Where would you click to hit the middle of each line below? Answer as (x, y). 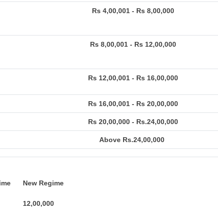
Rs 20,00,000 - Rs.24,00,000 (133, 122)
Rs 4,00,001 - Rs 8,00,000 (133, 11)
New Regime (42, 183)
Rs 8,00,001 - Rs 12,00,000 (133, 44)
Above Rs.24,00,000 (133, 140)
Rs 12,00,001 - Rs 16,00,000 (133, 78)
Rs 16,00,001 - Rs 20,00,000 (133, 104)
